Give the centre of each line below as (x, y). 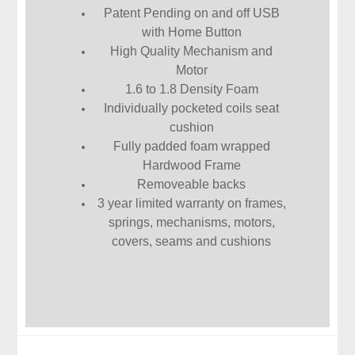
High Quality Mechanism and (192, 51)
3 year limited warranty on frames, (191, 203)
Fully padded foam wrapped (191, 146)
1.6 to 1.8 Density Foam (191, 89)
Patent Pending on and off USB (191, 13)
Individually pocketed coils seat (192, 108)
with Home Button (191, 32)
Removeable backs (192, 184)
